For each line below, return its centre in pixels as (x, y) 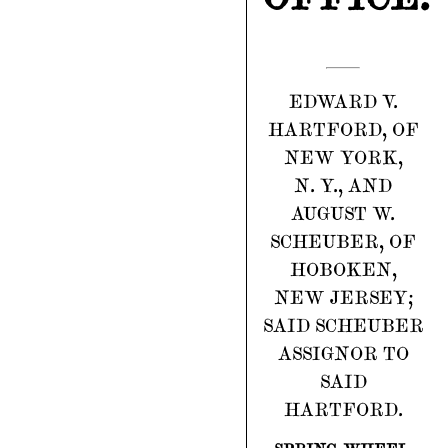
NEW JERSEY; (343, 298)
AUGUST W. (343, 214)
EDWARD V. (343, 102)
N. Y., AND (343, 186)
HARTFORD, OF (343, 130)
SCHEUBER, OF (343, 242)
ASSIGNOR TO (343, 354)
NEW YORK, (343, 158)
